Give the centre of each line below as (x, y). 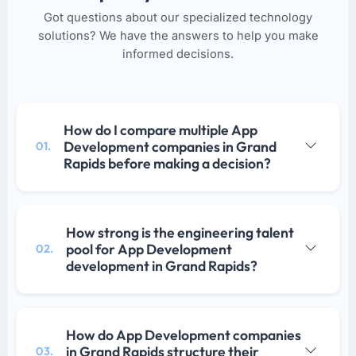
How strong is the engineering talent (180, 233)
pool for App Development (149, 250)
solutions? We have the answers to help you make (178, 36)
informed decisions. (178, 54)
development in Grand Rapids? (162, 266)
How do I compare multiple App (161, 130)
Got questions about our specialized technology (178, 18)
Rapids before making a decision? (167, 164)
